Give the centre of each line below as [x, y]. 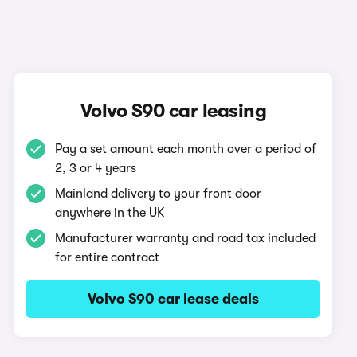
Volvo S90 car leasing [173, 111]
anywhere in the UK [110, 213]
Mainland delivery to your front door [159, 194]
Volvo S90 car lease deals [173, 299]
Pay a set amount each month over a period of [186, 149]
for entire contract [108, 257]
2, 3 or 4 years [96, 168]
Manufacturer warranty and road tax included [186, 238]
